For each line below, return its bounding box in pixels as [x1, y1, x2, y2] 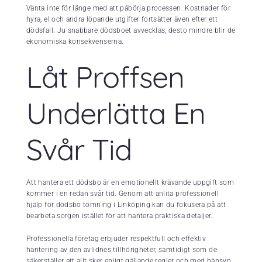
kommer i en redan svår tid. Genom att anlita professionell [26, 189, 219, 198]
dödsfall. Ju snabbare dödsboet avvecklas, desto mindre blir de [26, 26, 236, 35]
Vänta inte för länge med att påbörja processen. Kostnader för [26, 4, 230, 13]
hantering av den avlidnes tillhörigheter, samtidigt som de [26, 246, 217, 254]
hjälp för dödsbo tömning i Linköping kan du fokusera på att [26, 201, 226, 209]
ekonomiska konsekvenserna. [26, 37, 124, 46]
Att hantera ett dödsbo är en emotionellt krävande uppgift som [26, 178, 234, 187]
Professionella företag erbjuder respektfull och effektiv [26, 235, 206, 243]
